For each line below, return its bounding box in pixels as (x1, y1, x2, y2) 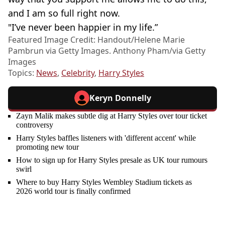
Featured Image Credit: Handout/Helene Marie (8, 34, 185, 45)
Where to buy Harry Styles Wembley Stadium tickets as (16, 178, 192, 186)
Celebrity (61, 67, 94, 78)
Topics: (8, 67, 36, 78)
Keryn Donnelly (89, 92, 151, 103)
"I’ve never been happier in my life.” (8, 21, 158, 33)
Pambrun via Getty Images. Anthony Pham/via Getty (8, 45, 205, 56)
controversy (16, 121, 53, 129)
